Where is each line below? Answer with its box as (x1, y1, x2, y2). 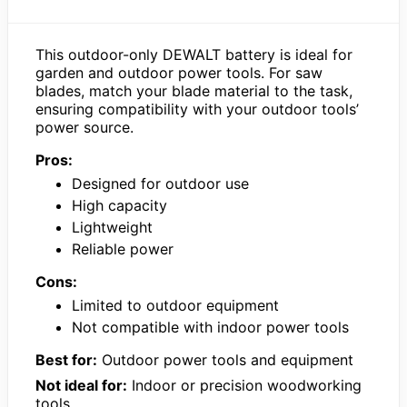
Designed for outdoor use (72, 174, 249, 193)
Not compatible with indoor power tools (72, 317, 349, 336)
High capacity (72, 195, 167, 214)
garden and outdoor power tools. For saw (35, 63, 323, 82)
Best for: (35, 350, 97, 369)
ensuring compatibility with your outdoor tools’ (35, 99, 359, 118)
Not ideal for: (35, 375, 127, 394)
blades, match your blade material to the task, (35, 81, 352, 100)
